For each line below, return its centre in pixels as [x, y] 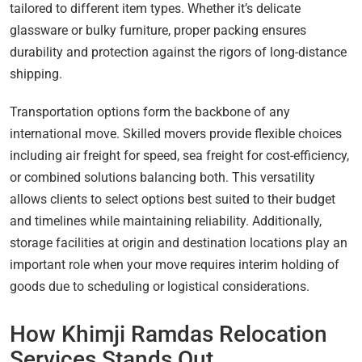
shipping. [36, 74]
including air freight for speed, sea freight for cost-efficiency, [179, 155]
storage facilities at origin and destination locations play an [179, 242]
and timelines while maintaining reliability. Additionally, [166, 221]
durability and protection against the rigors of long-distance [178, 52]
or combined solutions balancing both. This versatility [162, 177]
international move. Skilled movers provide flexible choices [176, 133]
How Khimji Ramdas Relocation [168, 334]
